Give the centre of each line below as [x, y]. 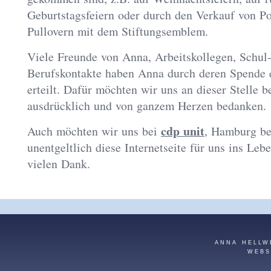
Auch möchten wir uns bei [94, 131]
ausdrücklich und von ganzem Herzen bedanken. [147, 106]
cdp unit [183, 131]
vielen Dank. [59, 164]
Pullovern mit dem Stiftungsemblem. [118, 31]
